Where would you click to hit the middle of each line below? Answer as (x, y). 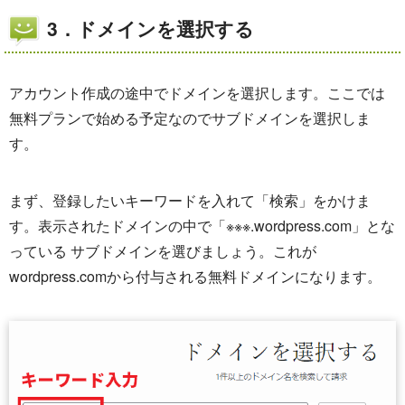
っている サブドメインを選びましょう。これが (163, 251)
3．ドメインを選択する (151, 28)
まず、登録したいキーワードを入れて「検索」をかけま (190, 201)
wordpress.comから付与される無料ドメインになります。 (195, 277)
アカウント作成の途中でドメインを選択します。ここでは (197, 93)
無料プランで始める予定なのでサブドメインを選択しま (190, 118)
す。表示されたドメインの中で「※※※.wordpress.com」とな (202, 226)
